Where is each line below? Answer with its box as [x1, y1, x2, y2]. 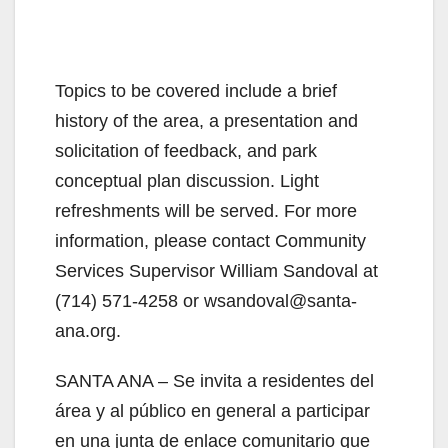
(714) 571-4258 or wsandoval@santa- [55, 290, 357, 311]
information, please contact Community [55, 230, 366, 251]
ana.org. [55, 320, 121, 341]
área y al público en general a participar [55, 400, 370, 421]
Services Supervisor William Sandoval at [55, 260, 378, 281]
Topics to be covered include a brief [55, 80, 337, 101]
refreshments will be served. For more [55, 200, 357, 221]
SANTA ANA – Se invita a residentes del [55, 370, 374, 391]
